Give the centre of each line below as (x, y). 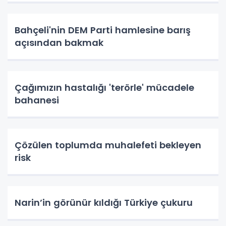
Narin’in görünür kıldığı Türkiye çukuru (104, 203)
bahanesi (37, 100)
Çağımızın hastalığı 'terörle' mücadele (104, 88)
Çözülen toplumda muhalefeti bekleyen (108, 145)
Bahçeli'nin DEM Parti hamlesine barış (103, 30)
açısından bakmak (59, 43)
